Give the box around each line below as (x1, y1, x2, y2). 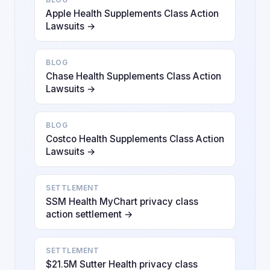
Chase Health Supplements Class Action (46, 71, 221, 82)
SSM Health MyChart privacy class (46, 196, 198, 207)
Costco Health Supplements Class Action (46, 133, 224, 145)
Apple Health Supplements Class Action (46, 8, 219, 19)
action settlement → (46, 209, 133, 220)
